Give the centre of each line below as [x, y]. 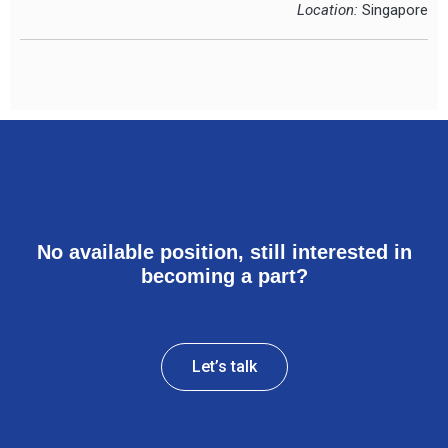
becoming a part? [224, 276]
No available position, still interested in [224, 252]
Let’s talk [224, 367]
